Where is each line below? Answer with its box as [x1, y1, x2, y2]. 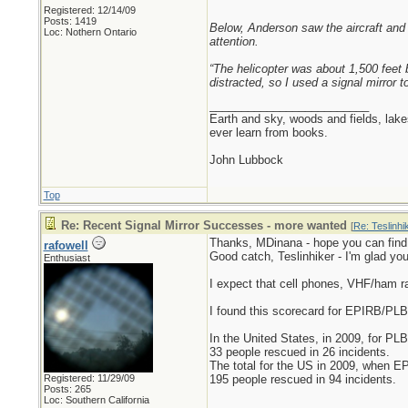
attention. [209, 35, 259, 48]
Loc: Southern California [43, 394, 149, 405]
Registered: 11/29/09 [43, 372, 135, 383]
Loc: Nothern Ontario [43, 26, 137, 37]
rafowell [43, 239, 88, 252]
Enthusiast [43, 252, 90, 263]
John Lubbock [209, 153, 283, 167]
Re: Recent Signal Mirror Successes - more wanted [60, 219, 347, 232]
